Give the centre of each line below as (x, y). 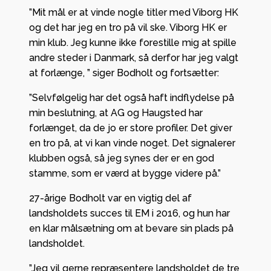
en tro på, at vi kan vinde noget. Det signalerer (132, 143)
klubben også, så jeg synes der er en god (122, 158)
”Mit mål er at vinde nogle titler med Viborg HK (134, 13)
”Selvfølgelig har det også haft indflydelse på (132, 98)
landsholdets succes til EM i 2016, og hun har (129, 214)
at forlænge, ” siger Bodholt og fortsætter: (124, 73)
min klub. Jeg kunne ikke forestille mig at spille (133, 43)
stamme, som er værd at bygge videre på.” (125, 174)
